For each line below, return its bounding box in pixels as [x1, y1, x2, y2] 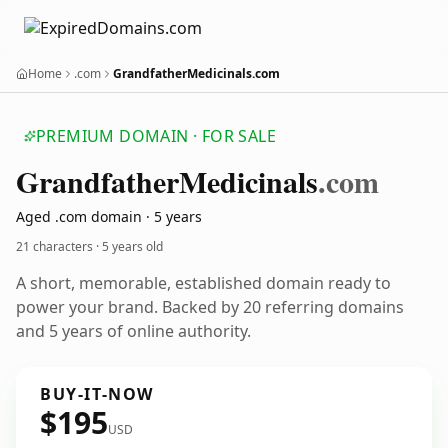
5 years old [102, 238, 163, 255]
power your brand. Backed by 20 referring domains [16, 296, 404, 318]
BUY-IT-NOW [40, 383, 154, 405]
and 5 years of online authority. [16, 320, 251, 342]
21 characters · [16, 238, 102, 255]
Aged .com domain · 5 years [16, 207, 202, 226]
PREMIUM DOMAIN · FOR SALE [36, 125, 276, 147]
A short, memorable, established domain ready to [16, 272, 391, 294]
